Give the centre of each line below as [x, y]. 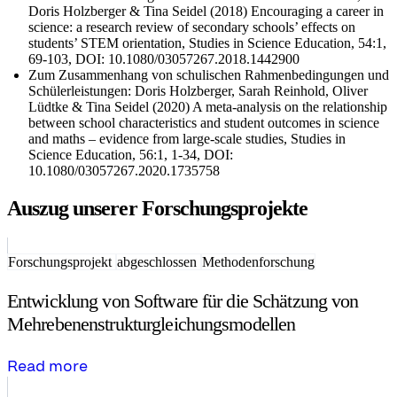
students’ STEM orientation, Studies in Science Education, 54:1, [207, 43]
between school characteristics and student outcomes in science [204, 122]
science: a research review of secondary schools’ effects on [192, 27]
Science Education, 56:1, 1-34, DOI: [131, 154]
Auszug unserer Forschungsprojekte [158, 208]
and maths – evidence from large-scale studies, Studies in [187, 138]
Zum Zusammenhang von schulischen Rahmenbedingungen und [209, 74]
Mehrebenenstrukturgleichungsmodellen [152, 323]
